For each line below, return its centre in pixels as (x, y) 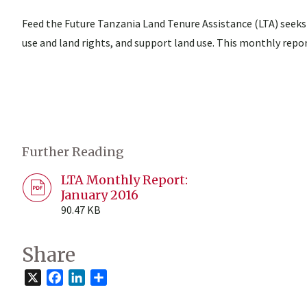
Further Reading (73, 152)
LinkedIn (105, 278)
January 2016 (100, 195)
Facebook (85, 278)
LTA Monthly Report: (124, 180)
